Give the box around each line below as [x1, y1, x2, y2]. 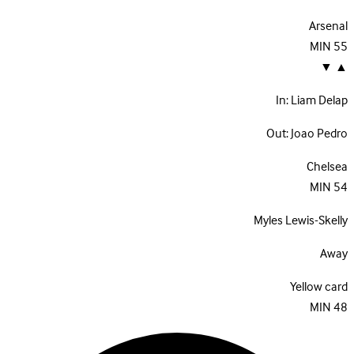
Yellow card [290, 277, 348, 298]
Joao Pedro [291, 123, 348, 145]
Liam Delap [291, 90, 348, 111]
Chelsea [307, 156, 348, 178]
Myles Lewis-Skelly [254, 210, 348, 232]
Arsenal [309, 16, 348, 37]
